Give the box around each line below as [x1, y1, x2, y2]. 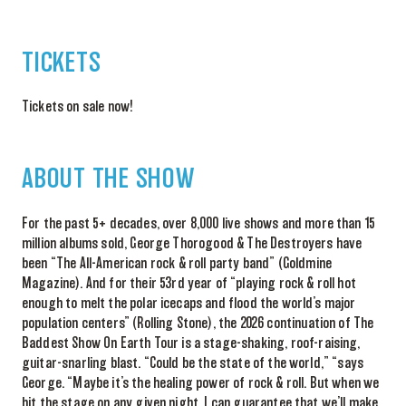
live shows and [218, 216, 303, 231]
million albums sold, [22, 236, 130, 251]
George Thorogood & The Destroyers [130, 236, 333, 251]
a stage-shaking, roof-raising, [193, 335, 361, 351]
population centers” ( [22, 315, 138, 331]
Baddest [22, 335, 70, 351]
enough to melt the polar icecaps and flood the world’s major [22, 295, 356, 311]
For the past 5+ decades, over [22, 216, 190, 231]
